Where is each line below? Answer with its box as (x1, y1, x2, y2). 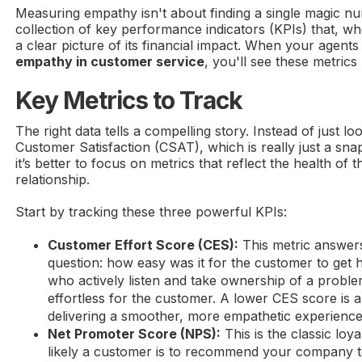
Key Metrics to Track (15, 86, 243, 116)
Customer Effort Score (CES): (48, 237, 239, 254)
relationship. (15, 171, 90, 188)
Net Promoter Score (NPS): (48, 326, 221, 343)
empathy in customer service (15, 53, 205, 70)
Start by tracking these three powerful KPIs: (15, 204, 288, 221)
